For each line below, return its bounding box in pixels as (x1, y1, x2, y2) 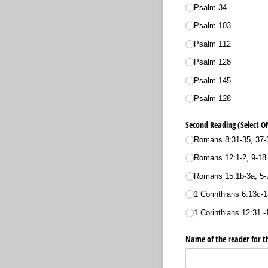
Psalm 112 (193, 39, 231, 48)
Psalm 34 (193, 2, 227, 12)
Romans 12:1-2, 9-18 (193, 153, 266, 163)
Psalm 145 (193, 75, 231, 85)
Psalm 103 (193, 21, 231, 31)
